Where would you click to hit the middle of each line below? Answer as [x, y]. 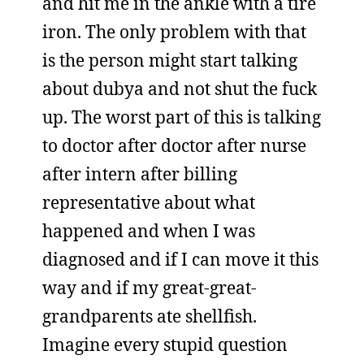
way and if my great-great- [149, 288]
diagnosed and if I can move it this [180, 259]
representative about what [149, 202]
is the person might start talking [170, 60]
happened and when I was [149, 231]
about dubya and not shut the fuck [180, 89]
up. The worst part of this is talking [182, 117]
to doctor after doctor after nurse [174, 145]
